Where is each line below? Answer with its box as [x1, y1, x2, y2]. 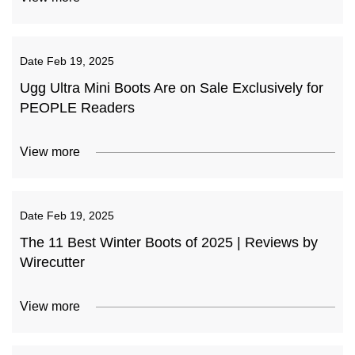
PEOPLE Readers [20, 100, 135, 116]
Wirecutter [20, 254, 85, 270]
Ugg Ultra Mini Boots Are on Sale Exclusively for [20, 80, 323, 96]
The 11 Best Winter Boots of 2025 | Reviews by [20, 235, 318, 250]
